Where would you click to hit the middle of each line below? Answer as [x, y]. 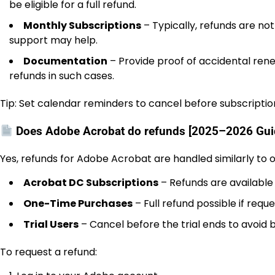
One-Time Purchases [78, 203]
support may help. [53, 41]
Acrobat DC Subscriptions [91, 182]
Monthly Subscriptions [82, 26]
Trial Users [51, 224]
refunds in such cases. [62, 76]
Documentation [65, 61]
